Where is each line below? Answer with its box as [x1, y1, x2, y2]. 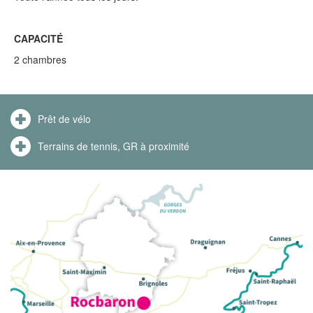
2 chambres [14, 52, 66, 66]
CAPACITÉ [14, 31, 63, 45]
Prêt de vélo [38, 111, 91, 126]
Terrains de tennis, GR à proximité [38, 138, 189, 153]
